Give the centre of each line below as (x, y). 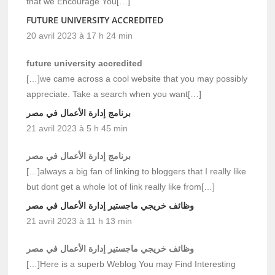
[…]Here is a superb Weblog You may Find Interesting (131, 264)
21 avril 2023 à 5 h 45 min (77, 128)
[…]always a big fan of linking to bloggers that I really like (137, 171)
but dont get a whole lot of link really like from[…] (121, 186)
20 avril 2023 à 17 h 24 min (80, 35)
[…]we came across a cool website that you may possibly (137, 78)
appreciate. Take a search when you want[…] (114, 94)
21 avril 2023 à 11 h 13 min (79, 221)
